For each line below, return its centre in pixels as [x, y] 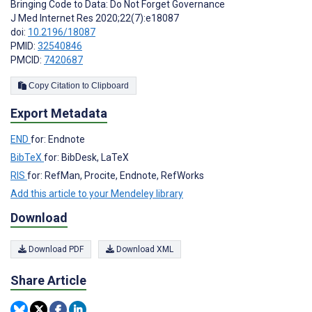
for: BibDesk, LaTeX [86, 158]
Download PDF [55, 249]
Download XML [144, 249]
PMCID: [27, 60]
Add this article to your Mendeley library [97, 194]
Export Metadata [59, 114]
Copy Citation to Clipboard [110, 86]
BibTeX [27, 158]
